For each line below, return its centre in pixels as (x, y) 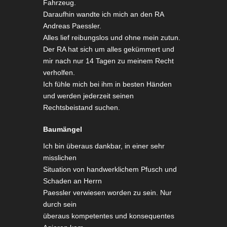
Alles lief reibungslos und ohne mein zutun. (111, 37)
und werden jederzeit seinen (88, 96)
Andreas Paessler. (72, 26)
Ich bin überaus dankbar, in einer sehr (104, 146)
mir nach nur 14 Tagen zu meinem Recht (108, 61)
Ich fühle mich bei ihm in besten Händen (107, 84)
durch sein (60, 204)
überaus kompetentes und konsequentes (108, 216)
